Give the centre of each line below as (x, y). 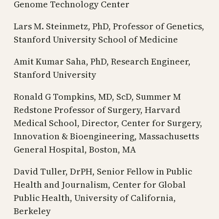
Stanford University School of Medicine (96, 39)
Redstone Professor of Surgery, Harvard (97, 109)
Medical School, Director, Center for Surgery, (108, 123)
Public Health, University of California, (95, 197)
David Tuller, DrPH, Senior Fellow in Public (103, 171)
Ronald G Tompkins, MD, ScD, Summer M (97, 96)
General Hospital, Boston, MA (75, 149)
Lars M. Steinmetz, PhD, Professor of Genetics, (109, 26)
